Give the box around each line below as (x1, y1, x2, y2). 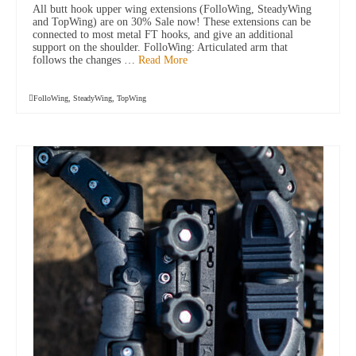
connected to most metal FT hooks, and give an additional (33, 29, 293, 41)
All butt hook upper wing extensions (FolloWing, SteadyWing (33, 3, 311, 16)
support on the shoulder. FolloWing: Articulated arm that (33, 41, 288, 54)
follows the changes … (33, 54, 138, 67)
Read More (138, 54, 188, 67)
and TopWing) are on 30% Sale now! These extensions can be (33, 16, 311, 29)
